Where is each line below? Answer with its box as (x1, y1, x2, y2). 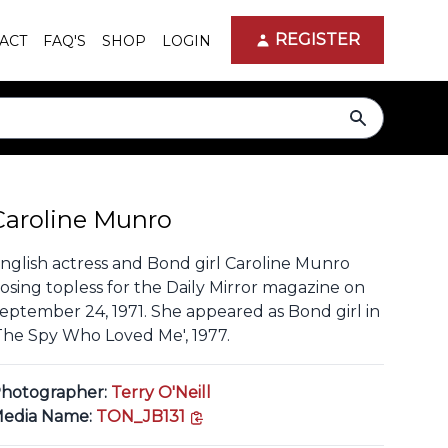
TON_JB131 (96, 407, 186, 426)
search (357, 109, 410, 128)
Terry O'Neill (111, 383, 212, 402)
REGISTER (275, 30, 360, 49)
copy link (204, 406, 277, 425)
